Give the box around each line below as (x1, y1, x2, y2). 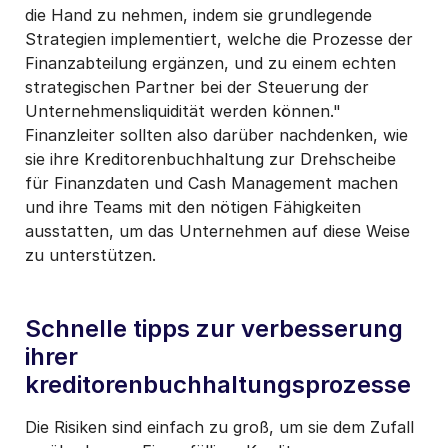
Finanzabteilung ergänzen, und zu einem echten (25, 52, 396, 73)
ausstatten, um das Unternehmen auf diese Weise (25, 220, 410, 241)
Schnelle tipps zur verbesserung (25, 313, 403, 343)
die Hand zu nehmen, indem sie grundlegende (25, 4, 372, 25)
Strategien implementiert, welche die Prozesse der (25, 28, 413, 49)
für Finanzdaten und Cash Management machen (25, 172, 398, 193)
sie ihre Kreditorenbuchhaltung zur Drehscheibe (25, 148, 396, 169)
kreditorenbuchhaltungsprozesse (25, 369, 411, 399)
